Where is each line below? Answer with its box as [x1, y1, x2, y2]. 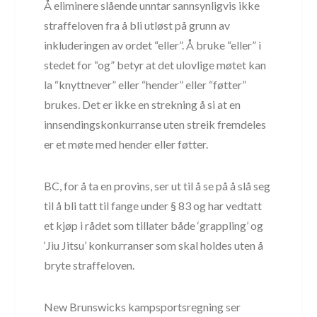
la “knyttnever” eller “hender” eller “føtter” [44, 77, 247, 91]
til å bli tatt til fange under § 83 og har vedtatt [44, 198, 263, 212]
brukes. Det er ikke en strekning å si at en [44, 97, 241, 111]
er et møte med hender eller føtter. [44, 137, 209, 151]
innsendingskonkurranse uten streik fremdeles [44, 117, 267, 131]
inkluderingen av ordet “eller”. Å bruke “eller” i [44, 38, 262, 52]
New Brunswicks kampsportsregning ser [44, 299, 241, 313]
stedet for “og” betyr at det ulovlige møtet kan [44, 57, 267, 71]
